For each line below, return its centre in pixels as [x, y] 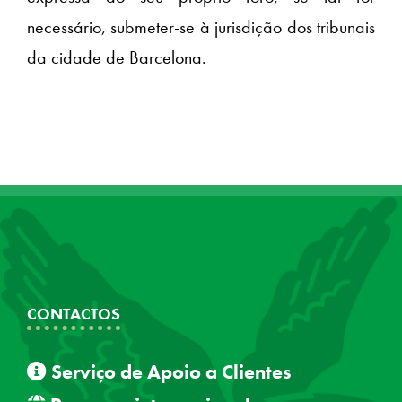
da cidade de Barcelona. [117, 58]
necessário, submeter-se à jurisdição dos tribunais [201, 27]
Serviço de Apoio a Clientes [169, 372]
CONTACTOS [74, 314]
